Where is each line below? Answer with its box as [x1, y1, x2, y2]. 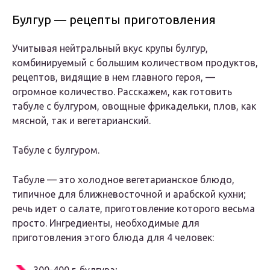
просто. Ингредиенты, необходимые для [12, 218, 199, 229]
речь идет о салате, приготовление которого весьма [12, 203, 255, 215]
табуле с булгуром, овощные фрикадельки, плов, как [12, 101, 256, 112]
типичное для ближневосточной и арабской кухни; [12, 189, 246, 200]
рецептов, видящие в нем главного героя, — [12, 72, 215, 83]
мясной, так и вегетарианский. [12, 115, 151, 127]
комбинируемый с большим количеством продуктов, [12, 57, 258, 69]
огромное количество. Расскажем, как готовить [12, 86, 232, 98]
